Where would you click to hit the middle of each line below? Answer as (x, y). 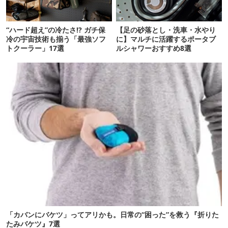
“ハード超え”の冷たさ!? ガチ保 (56, 30)
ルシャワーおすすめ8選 (154, 48)
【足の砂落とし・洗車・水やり (166, 30)
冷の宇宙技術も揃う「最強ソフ (56, 39)
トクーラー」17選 (35, 48)
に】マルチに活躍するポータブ (166, 39)
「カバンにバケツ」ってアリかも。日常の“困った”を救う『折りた (112, 215)
